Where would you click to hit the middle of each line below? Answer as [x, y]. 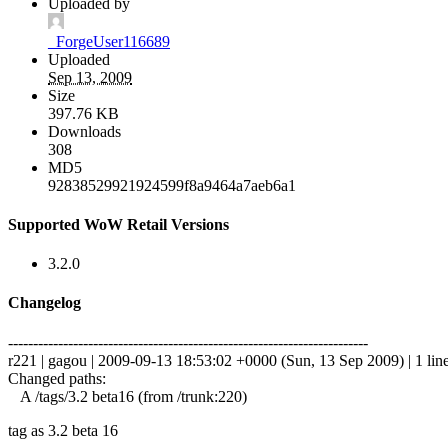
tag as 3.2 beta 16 [63, 430]
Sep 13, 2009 [90, 77]
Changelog [44, 303]
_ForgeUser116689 [109, 41]
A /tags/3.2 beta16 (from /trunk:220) [127, 396]
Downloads [84, 131]
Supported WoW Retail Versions [118, 224]
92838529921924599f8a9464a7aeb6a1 [172, 185]
